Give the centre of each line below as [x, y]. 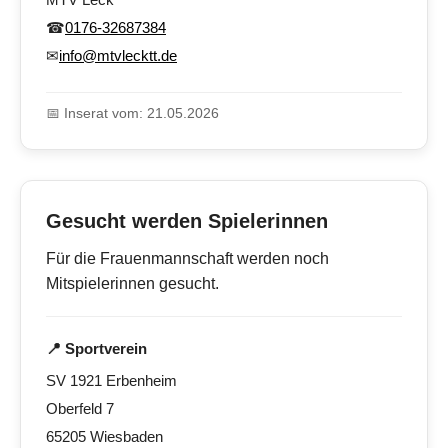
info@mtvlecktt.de [118, 56]
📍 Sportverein [96, 349]
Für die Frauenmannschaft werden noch [187, 259]
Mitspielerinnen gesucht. [132, 284]
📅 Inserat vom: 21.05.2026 [132, 113]
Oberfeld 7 [80, 409]
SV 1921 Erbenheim [111, 381]
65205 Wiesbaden [104, 437]
